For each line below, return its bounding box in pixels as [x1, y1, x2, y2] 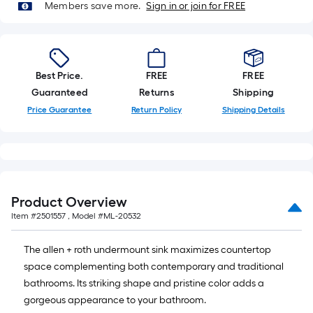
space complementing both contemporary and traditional [24, 261, 284, 272]
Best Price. [36, 70, 84, 82]
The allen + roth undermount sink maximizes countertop [24, 244, 271, 256]
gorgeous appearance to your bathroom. [24, 294, 206, 306]
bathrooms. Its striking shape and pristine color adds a [24, 277, 264, 289]
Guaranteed [31, 87, 89, 99]
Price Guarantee [27, 105, 92, 115]
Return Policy [131, 105, 182, 115]
